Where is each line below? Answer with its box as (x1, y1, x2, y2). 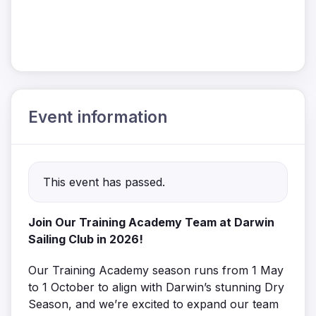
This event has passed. (43, 175, 165, 190)
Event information (28, 107, 167, 127)
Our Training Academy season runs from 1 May (28, 263, 284, 278)
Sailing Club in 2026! (28, 232, 143, 247)
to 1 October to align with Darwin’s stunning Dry (28, 280, 284, 295)
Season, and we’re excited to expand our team (28, 297, 279, 312)
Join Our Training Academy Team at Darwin (28, 215, 274, 230)
